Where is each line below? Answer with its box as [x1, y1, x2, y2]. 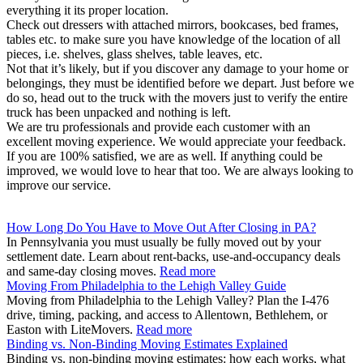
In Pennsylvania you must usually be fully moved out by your [6, 234, 321, 249]
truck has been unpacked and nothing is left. [6, 105, 231, 119]
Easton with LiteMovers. [6, 322, 136, 336]
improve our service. [6, 177, 111, 192]
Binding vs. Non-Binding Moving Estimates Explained [6, 336, 288, 351]
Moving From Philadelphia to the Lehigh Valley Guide [6, 278, 286, 293]
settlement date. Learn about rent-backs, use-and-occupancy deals [6, 249, 340, 263]
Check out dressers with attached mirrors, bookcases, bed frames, [6, 17, 339, 32]
